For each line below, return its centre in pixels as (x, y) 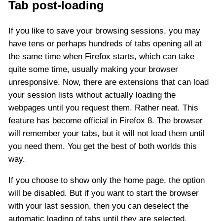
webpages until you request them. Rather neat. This (103, 108)
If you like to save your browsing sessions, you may (104, 31)
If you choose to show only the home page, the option (107, 180)
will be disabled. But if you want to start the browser (104, 193)
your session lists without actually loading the (92, 95)
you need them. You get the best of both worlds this (103, 146)
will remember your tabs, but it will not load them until (107, 133)
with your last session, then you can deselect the (98, 206)
